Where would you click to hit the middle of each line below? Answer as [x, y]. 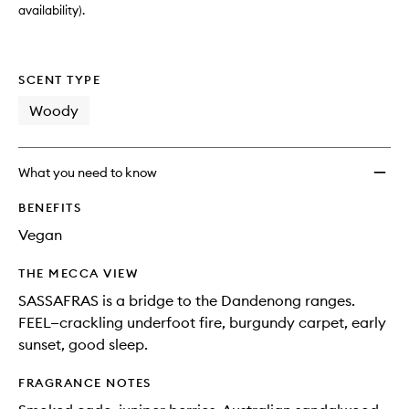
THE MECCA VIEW [78, 273]
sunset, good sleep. [83, 344]
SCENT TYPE [59, 79]
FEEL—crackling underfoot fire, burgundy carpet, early [202, 322]
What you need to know [88, 173]
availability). [52, 10]
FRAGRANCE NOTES [85, 383]
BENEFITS [50, 207]
